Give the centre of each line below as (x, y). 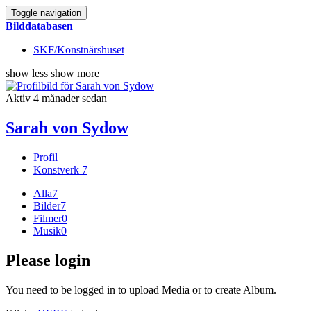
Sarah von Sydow (67, 127)
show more (75, 73)
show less (27, 73)
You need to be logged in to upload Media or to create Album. (141, 289)
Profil (45, 157)
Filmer (48, 218)
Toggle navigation (46, 13)
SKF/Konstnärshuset (79, 50)
